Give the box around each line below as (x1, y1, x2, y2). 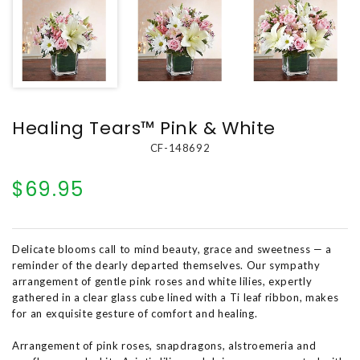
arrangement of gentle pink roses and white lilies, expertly (12, 275, 313, 288)
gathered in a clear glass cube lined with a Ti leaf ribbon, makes (12, 291, 339, 304)
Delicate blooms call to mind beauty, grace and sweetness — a (12, 243, 332, 256)
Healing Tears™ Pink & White (12, 116, 276, 141)
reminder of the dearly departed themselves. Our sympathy (12, 259, 321, 272)
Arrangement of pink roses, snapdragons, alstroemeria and (12, 339, 317, 352)
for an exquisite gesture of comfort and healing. (12, 307, 258, 320)
